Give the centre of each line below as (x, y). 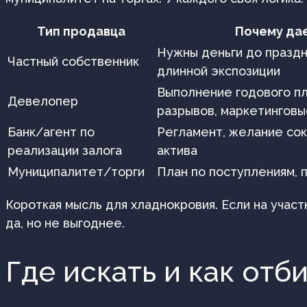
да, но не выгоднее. (65, 223)
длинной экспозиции (219, 71)
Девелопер (43, 101)
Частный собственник (73, 61)
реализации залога (65, 150)
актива (177, 150)
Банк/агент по (51, 132)
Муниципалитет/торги (76, 171)
